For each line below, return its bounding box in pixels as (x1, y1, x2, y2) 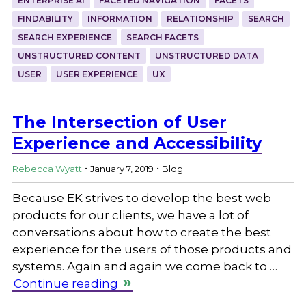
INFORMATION (87, 13, 152, 24)
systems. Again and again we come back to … (12, 259, 277, 273)
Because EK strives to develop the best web (12, 191, 271, 205)
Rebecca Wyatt (12, 163, 82, 175)
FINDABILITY (17, 13, 73, 24)
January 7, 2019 (89, 163, 154, 175)
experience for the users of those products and (12, 242, 292, 256)
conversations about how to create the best (12, 225, 271, 239)
